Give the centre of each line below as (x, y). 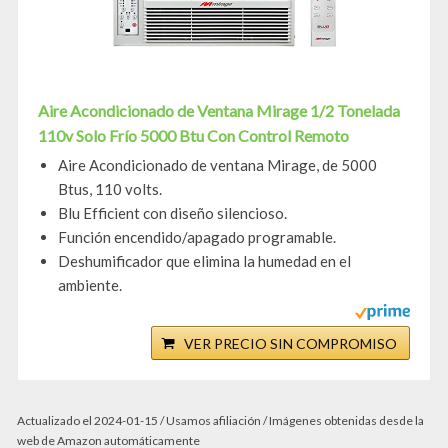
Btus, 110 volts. (110, 189)
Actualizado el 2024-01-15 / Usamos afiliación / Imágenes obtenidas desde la (220, 421)
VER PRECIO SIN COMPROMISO (290, 344)
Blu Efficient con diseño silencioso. (172, 213)
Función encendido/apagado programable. (197, 237)
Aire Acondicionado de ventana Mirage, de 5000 (217, 165)
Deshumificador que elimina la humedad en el (204, 261)
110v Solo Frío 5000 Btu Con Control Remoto (193, 136)
